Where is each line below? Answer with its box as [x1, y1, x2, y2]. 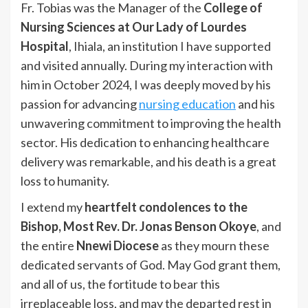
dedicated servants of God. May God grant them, [21, 257, 280, 273]
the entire [21, 238, 76, 254]
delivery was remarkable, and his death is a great [21, 154, 276, 170]
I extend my [21, 199, 85, 215]
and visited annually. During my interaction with [21, 58, 273, 74]
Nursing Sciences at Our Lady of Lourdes [21, 19, 247, 35]
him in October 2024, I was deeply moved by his [21, 77, 271, 93]
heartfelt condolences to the [85, 199, 247, 215]
